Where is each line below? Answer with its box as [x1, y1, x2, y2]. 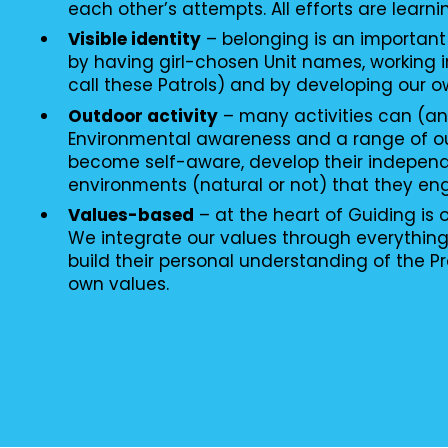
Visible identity [67, 27, 201, 52]
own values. [67, 272, 169, 297]
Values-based [67, 203, 194, 228]
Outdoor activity [67, 103, 218, 128]
